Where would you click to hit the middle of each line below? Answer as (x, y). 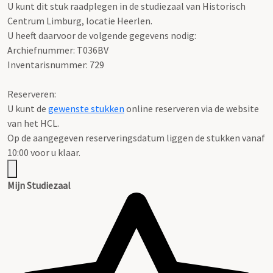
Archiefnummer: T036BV (58, 50)
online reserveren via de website (192, 108)
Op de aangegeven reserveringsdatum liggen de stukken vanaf (136, 137)
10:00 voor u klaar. (44, 152)
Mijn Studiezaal (39, 185)
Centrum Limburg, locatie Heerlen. (80, 20)
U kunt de (28, 108)
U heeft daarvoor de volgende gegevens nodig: (102, 35)
